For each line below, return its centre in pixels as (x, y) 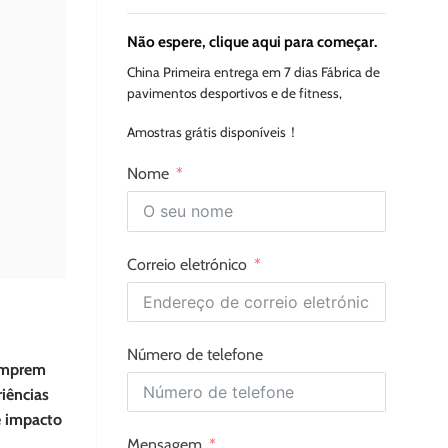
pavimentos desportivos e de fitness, (234, 93)
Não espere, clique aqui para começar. (252, 42)
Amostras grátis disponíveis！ (213, 131)
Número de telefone (195, 354)
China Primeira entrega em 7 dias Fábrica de (253, 72)
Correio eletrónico (187, 264)
